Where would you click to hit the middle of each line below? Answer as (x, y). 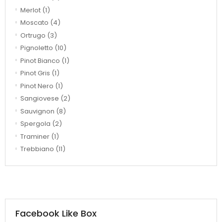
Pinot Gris (35, 73)
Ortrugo (33, 35)
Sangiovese (40, 99)
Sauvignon (37, 111)
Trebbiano (37, 149)
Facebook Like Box (56, 213)
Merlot (30, 10)
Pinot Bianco (40, 60)
